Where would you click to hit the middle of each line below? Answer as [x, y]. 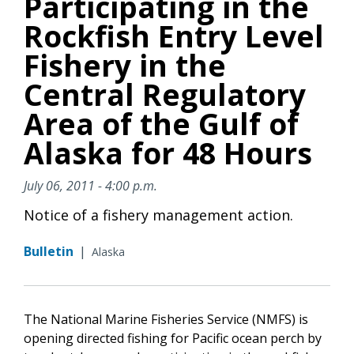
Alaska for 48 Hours [168, 153]
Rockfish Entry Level [174, 36]
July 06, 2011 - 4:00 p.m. [90, 185]
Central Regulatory [165, 94]
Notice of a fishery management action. [158, 215]
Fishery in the [125, 65]
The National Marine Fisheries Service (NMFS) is [166, 319]
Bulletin [49, 251]
